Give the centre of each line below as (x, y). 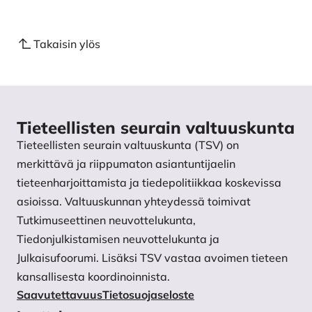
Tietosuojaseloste (148, 295)
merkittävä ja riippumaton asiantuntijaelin (126, 164)
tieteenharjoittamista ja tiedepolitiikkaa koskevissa (149, 183)
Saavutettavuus (60, 295)
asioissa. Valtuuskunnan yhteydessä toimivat (134, 202)
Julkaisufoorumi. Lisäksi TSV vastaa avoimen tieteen (152, 258)
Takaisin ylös (67, 44)
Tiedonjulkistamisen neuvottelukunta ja (118, 239)
